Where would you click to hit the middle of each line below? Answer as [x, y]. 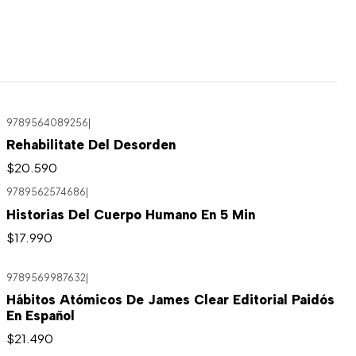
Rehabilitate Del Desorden [91, 145]
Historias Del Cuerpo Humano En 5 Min [130, 214]
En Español [40, 316]
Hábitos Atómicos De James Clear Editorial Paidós [170, 300]
